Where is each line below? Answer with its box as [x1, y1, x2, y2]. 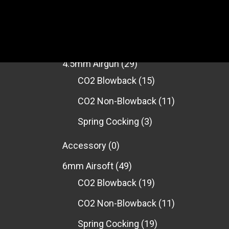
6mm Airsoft [62, 161, 113, 171]
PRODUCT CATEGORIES [62, 38, 140, 45]
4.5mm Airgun [62, 58, 119, 69]
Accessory [62, 140, 106, 151]
